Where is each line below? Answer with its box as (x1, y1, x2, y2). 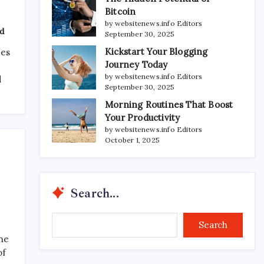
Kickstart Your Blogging (105, 45, 208, 57)
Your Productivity (105, 111, 180, 123)
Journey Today (105, 58, 168, 70)
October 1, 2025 (105, 135, 160, 144)
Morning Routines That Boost (105, 98, 233, 110)
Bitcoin (105, 5, 136, 17)
